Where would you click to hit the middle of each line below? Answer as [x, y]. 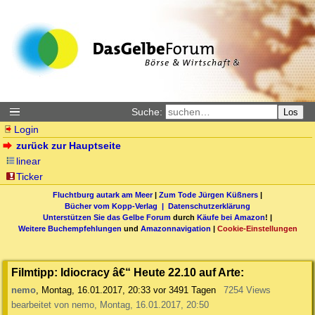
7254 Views [247, 290]
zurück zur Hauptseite [69, 146]
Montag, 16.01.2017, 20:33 [96, 290]
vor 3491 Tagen [185, 290]
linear [29, 161]
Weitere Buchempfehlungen [70, 228]
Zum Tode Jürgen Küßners [208, 194]
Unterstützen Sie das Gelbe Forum [107, 217]
